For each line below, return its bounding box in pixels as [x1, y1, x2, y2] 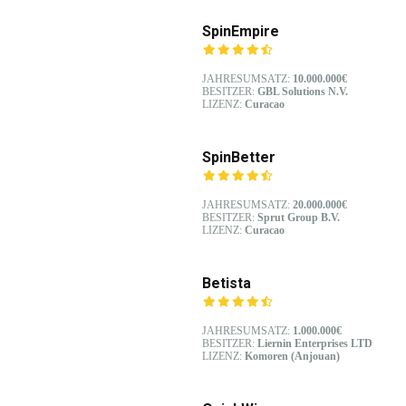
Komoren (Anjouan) [245, 349, 340, 362]
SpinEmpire [202, 22, 279, 40]
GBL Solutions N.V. [257, 84, 348, 98]
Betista [202, 274, 251, 292]
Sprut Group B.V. [257, 210, 340, 224]
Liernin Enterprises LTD [257, 336, 372, 350]
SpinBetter [202, 148, 275, 166]
